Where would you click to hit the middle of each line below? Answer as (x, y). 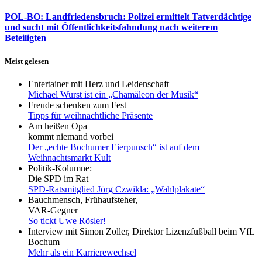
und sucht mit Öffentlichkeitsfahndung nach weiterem (111, 27)
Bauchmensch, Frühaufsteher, (83, 199)
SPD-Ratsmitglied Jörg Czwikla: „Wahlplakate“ (116, 189)
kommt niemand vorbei (71, 136)
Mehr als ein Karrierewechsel (82, 252)
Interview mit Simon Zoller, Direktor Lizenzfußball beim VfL (141, 231)
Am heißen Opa (58, 126)
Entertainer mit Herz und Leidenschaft (99, 84)
